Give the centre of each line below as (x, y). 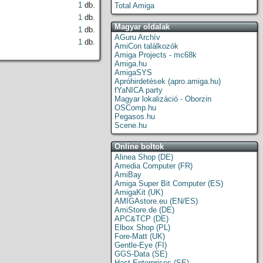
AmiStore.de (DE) (144, 210)
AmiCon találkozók (146, 46)
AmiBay (128, 175)
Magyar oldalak (142, 27)
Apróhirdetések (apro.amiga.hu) (168, 81)
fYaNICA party (139, 90)
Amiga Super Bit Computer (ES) (169, 183)
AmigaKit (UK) (139, 192)
